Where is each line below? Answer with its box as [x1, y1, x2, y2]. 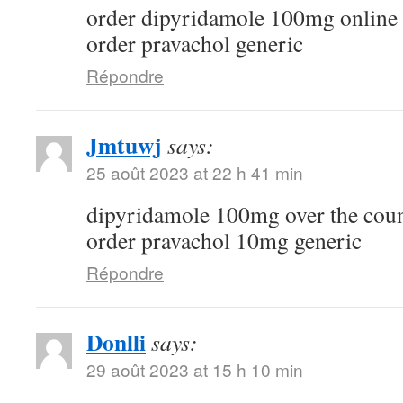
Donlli [86, 325, 146, 359]
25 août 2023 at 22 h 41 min [86, 160, 303, 184]
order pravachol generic [86, 28, 303, 58]
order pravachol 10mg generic [86, 225, 362, 255]
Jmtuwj [86, 128, 162, 162]
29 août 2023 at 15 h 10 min [86, 357, 303, 381]
